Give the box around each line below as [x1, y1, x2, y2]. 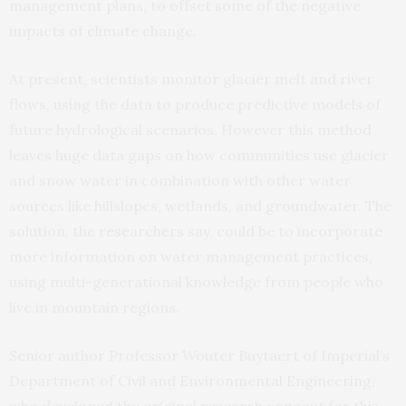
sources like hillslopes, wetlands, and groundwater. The [9, 196, 391, 215]
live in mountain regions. [9, 297, 183, 316]
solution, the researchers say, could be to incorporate [9, 221, 382, 240]
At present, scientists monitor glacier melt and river [9, 69, 373, 88]
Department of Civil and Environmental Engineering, [9, 371, 375, 390]
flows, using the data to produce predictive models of [9, 94, 381, 113]
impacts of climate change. [9, 21, 200, 40]
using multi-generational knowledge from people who [9, 272, 383, 291]
